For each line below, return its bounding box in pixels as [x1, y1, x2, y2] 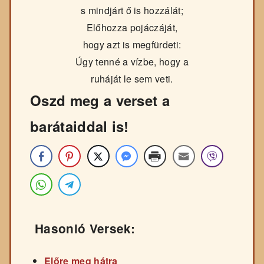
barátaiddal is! [30, 116, 129, 137]
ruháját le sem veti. [91, 72, 173, 86]
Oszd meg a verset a [30, 90, 170, 111]
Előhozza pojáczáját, [86, 21, 178, 35]
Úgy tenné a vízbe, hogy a [75, 55, 189, 69]
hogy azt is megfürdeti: [82, 38, 181, 52]
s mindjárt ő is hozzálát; [81, 4, 183, 18]
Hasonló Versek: [35, 220, 136, 237]
